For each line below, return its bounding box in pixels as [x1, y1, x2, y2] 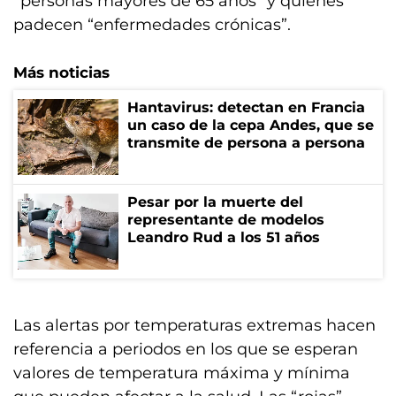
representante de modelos [127, 211, 324, 228]
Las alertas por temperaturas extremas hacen [13, 316, 376, 335]
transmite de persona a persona [127, 134, 365, 151]
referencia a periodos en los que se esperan [13, 339, 358, 359]
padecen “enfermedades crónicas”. [13, 15, 291, 34]
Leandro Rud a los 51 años [127, 229, 320, 246]
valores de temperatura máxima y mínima [13, 363, 350, 383]
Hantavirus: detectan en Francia [127, 99, 365, 116]
